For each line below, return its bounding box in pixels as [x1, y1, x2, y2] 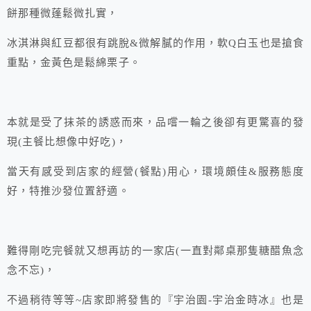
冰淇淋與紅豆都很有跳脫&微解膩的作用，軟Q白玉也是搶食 [7, 37, 304, 49]
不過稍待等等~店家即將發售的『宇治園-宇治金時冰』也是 [7, 294, 304, 306]
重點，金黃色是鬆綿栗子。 [7, 57, 141, 69]
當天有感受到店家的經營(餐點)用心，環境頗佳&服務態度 [7, 166, 304, 178]
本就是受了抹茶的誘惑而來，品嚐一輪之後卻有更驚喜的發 [7, 117, 304, 128]
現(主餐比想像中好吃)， [7, 136, 127, 148]
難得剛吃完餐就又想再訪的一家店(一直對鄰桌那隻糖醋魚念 [7, 245, 304, 257]
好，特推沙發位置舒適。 [7, 185, 130, 197]
